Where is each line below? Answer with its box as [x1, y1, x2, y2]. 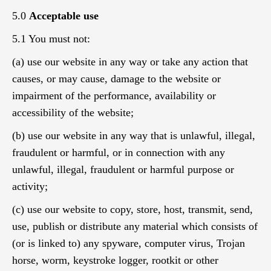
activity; [12, 180, 48, 192]
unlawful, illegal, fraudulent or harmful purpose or [12, 163, 234, 175]
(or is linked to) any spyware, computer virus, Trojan [12, 237, 245, 249]
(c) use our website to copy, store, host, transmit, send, [12, 203, 253, 215]
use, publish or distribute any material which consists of [12, 220, 258, 232]
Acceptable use [29, 10, 99, 22]
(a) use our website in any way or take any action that [12, 56, 248, 68]
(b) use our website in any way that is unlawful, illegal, [12, 129, 255, 142]
